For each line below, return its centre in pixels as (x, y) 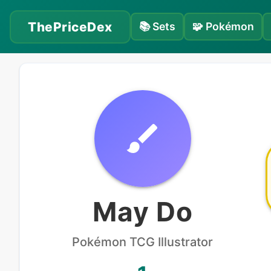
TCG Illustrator (170, 242)
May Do (143, 212)
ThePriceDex (70, 27)
